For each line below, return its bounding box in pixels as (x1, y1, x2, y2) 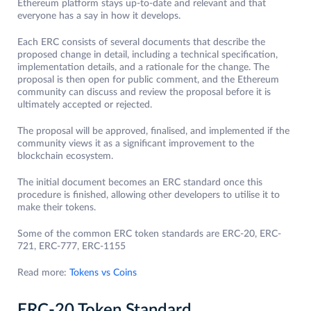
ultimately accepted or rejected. (17, 100, 152, 110)
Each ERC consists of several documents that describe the (17, 37, 265, 48)
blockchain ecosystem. (17, 151, 113, 162)
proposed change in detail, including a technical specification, (17, 50, 278, 60)
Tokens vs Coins (69, 268, 140, 278)
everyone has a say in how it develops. (17, 11, 183, 22)
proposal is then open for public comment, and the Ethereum (17, 75, 279, 85)
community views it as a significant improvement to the (17, 139, 254, 149)
